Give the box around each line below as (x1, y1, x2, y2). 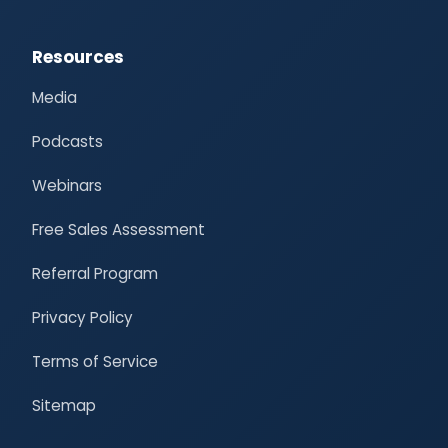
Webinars (32, 174, 102, 196)
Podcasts (32, 130, 103, 152)
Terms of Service (32, 350, 158, 372)
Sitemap (32, 394, 96, 416)
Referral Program (32, 262, 158, 284)
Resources (32, 44, 124, 69)
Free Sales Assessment (32, 218, 205, 240)
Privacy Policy (32, 306, 133, 328)
